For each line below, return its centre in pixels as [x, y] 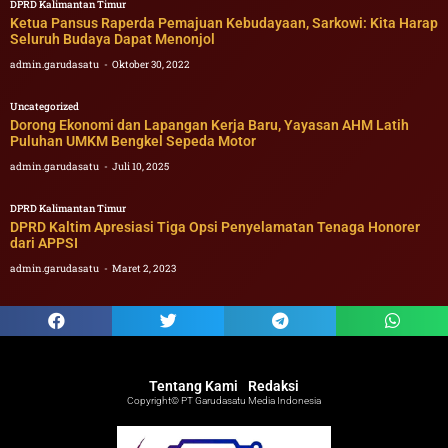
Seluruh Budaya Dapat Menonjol [112, 38]
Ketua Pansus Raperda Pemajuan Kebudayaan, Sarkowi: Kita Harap [224, 22]
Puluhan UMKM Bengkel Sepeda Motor [133, 140]
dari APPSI [44, 242]
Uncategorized [44, 106]
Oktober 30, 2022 [151, 64]
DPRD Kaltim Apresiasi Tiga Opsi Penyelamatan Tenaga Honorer [215, 226]
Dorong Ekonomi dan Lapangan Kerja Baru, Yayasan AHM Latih [209, 124]
